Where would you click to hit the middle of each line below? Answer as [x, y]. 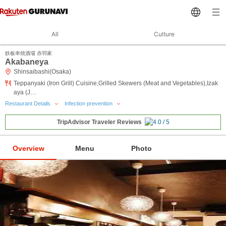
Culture [164, 34]
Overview [28, 148]
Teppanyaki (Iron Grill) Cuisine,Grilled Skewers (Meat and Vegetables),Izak [116, 83]
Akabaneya [27, 62]
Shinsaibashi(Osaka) [42, 72]
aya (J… [25, 92]
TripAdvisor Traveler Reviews [99, 122]
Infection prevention [89, 103]
